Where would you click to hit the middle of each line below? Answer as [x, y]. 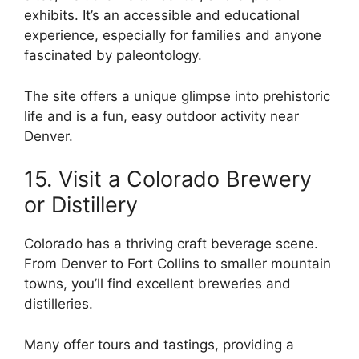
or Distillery [81, 205]
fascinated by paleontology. [113, 56]
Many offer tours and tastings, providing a [159, 344]
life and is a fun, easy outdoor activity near [161, 116]
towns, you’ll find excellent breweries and [157, 284]
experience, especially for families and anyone [173, 36]
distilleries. [58, 304]
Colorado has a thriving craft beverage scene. [171, 244]
